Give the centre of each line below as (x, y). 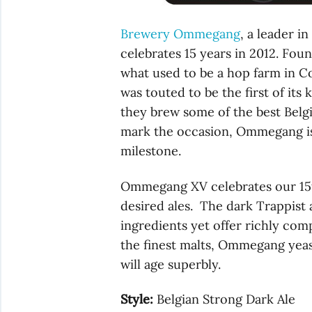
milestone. (151, 151)
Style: (137, 299)
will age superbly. (171, 264)
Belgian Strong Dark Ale (225, 299)
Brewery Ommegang (181, 34)
